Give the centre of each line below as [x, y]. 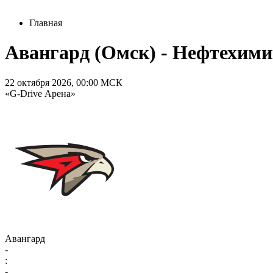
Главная [46, 23]
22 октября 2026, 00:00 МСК [64, 82]
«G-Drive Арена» [40, 93]
